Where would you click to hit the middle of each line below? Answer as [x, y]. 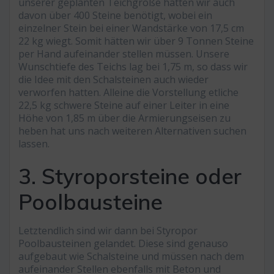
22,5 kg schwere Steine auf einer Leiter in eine [124, 106]
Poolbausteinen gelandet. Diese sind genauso [123, 244]
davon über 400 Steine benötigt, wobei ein [115, 16]
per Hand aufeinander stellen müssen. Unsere [124, 54]
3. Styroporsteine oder [130, 176]
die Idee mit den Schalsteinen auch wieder [113, 80]
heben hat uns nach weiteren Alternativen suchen [132, 131]
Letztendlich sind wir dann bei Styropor [108, 231]
